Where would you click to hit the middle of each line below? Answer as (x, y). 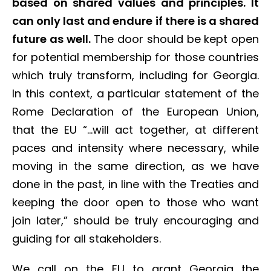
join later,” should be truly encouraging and (135, 220)
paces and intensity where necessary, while (135, 148)
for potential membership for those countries (135, 57)
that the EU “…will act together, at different (135, 130)
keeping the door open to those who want (135, 202)
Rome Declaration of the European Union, (135, 112)
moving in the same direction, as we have (135, 166)
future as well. (51, 39)
